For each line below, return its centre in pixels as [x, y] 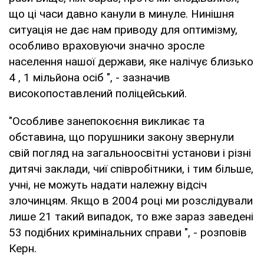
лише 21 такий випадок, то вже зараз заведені [131, 216]
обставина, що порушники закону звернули [121, 137]
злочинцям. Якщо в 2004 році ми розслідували [131, 200]
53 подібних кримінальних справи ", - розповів [128, 232]
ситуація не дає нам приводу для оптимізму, [123, 29]
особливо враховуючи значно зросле [107, 45]
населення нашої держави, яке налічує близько [131, 61]
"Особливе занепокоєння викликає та [107, 121]
